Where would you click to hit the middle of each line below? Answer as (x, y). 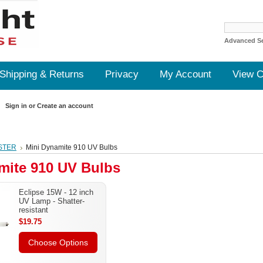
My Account (186, 74)
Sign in (16, 106)
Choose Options (58, 242)
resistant (33, 210)
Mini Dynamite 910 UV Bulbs (72, 147)
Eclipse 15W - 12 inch (56, 192)
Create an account (65, 106)
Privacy (122, 74)
